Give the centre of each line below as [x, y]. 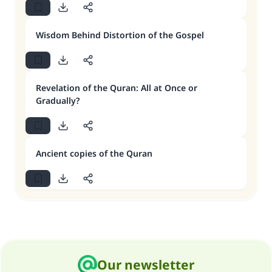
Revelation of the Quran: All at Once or [117, 88]
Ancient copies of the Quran [94, 153]
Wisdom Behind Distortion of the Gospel [120, 35]
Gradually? [58, 100]
